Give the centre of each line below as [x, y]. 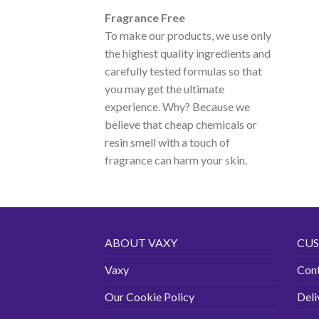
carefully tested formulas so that [183, 70]
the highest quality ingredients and [188, 53]
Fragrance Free [145, 17]
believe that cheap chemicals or [181, 124]
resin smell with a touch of [167, 142]
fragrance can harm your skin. [176, 159]
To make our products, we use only [188, 35]
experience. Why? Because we [177, 106]
